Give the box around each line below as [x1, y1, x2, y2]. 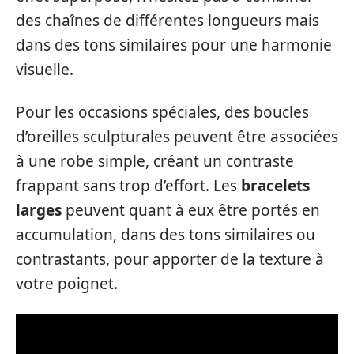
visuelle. [16, 59, 73, 80]
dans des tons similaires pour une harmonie [16, 35, 332, 55]
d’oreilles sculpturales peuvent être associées [16, 126, 338, 147]
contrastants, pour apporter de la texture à [16, 248, 324, 269]
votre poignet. [16, 273, 118, 294]
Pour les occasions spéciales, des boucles [16, 101, 309, 122]
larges [16, 199, 62, 220]
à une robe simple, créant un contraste [16, 150, 294, 171]
